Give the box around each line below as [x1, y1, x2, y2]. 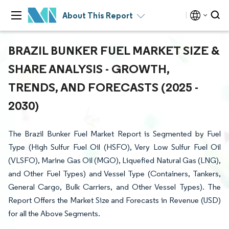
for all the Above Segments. [8, 209, 100, 218]
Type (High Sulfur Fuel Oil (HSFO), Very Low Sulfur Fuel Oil [8, 142, 221, 152]
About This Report [62, 10, 133, 20]
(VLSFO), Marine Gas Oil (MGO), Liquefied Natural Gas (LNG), [8, 155, 221, 165]
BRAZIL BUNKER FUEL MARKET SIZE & [8, 42, 220, 58]
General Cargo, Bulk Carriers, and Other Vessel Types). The [8, 182, 221, 192]
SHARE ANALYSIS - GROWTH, [8, 61, 170, 76]
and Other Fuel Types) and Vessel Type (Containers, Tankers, [8, 169, 221, 178]
